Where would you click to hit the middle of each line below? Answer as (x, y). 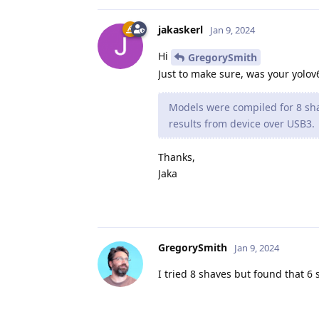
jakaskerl (181, 29)
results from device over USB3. (242, 123)
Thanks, (177, 157)
